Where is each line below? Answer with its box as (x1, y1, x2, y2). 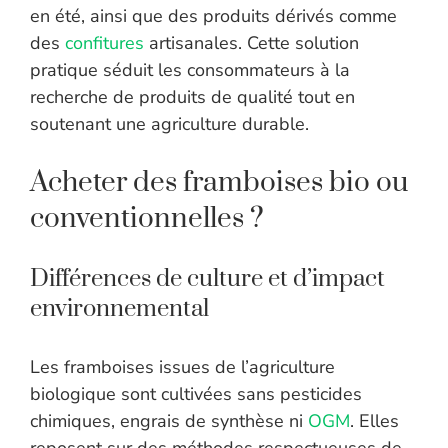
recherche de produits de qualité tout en (30, 85, 355, 110)
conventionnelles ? (30, 201, 264, 237)
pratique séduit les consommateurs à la (30, 58, 350, 83)
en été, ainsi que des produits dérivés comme (30, 4, 397, 29)
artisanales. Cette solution (144, 31, 359, 56)
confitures (65, 31, 144, 56)
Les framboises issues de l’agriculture (30, 355, 335, 380)
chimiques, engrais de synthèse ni (30, 409, 308, 434)
